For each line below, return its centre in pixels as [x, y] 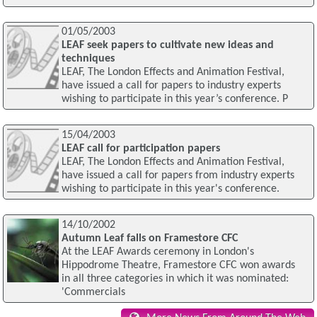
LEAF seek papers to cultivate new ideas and [167, 46]
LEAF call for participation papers [140, 148]
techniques [88, 59]
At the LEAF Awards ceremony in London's [157, 252]
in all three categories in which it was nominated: [175, 278]
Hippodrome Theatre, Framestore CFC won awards [178, 265]
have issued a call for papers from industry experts [178, 175]
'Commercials [93, 292]
